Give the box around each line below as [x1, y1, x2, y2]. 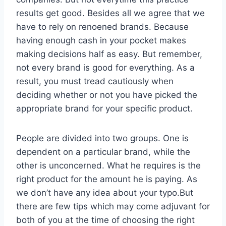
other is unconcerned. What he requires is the [16, 160, 201, 171]
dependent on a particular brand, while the [16, 146, 190, 157]
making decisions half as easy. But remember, [16, 48, 202, 59]
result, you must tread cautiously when [16, 76, 174, 86]
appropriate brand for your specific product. [16, 103, 193, 114]
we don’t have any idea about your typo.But [16, 187, 193, 198]
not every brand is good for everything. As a [16, 62, 195, 73]
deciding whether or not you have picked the [16, 89, 197, 100]
